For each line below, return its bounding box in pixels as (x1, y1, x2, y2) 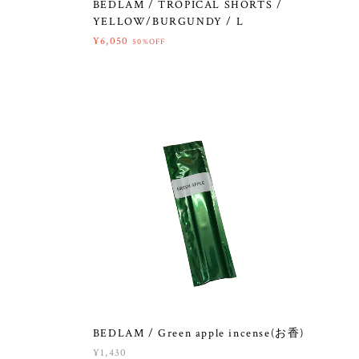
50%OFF (131, 36, 166, 47)
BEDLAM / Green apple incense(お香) (92, 326, 305, 341)
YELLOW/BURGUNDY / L (92, 14, 244, 29)
